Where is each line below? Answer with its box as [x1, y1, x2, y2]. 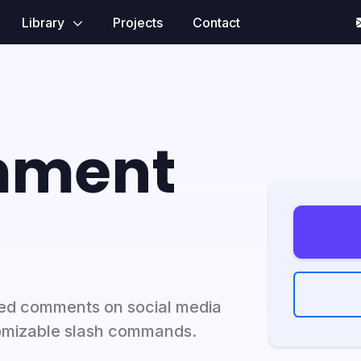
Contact [192, 14, 240, 31]
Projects [112, 14, 163, 31]
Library [21, 14, 68, 31]
